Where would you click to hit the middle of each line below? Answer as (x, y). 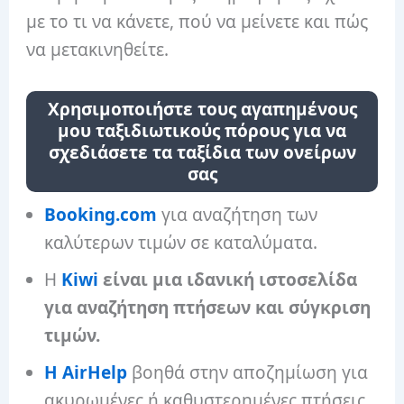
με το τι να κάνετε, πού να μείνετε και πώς (197, 21)
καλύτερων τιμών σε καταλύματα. (181, 242)
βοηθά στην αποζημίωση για (248, 372)
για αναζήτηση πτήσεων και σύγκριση (208, 307)
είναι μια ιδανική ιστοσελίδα (228, 279)
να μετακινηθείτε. (98, 49)
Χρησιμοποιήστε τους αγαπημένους (202, 109)
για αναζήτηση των (240, 214)
